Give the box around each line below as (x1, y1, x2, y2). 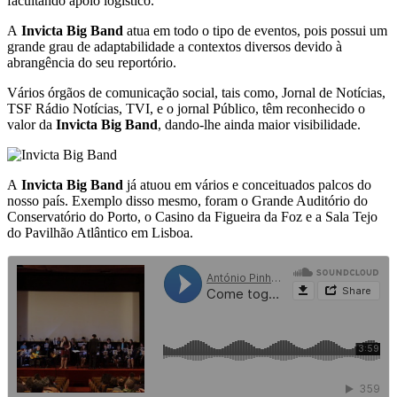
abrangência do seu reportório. (7, 54, 176, 70)
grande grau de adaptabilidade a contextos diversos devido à (7, 38, 342, 54)
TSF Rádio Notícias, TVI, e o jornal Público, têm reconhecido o (7, 100, 365, 116)
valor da (7, 116, 56, 132)
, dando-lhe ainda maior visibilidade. (158, 116, 361, 132)
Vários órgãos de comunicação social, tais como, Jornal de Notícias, (7, 84, 385, 100)
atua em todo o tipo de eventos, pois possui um (123, 22, 387, 38)
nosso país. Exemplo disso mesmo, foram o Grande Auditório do (7, 192, 368, 208)
